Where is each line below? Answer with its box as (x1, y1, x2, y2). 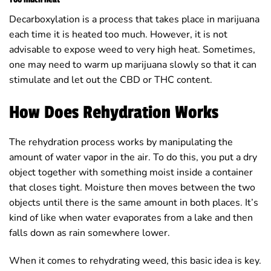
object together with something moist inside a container (9, 165, 253, 179)
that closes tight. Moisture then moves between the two (9, 180, 255, 194)
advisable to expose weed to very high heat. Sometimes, (9, 43, 255, 57)
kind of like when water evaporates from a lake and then (9, 211, 253, 224)
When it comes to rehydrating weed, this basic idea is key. (9, 253, 261, 267)
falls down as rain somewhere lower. (9, 226, 170, 240)
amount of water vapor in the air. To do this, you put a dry (9, 150, 257, 164)
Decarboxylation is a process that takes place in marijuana (9, 13, 260, 27)
